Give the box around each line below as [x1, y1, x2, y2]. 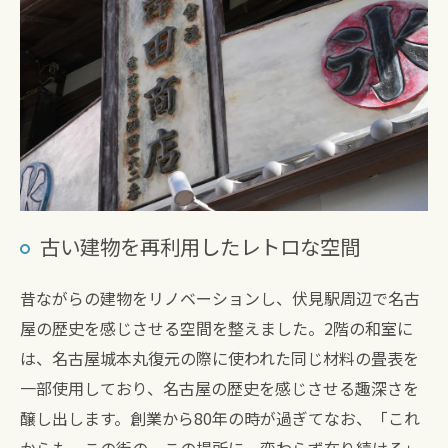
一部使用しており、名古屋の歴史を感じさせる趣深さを [20, 376, 419, 401]
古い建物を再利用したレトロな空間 [40, 231, 360, 262]
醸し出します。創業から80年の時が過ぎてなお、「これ [20, 406, 420, 431]
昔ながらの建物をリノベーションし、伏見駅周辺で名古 [20, 286, 420, 311]
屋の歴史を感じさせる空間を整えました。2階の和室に [20, 316, 413, 341]
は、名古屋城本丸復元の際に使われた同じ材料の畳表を [20, 346, 419, 371]
